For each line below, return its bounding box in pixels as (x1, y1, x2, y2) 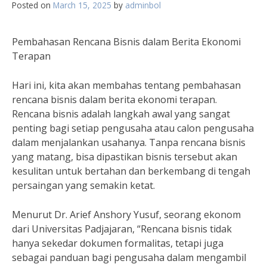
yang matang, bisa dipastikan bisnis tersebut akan (12, 150, 237, 163)
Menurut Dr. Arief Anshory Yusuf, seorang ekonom (12, 208, 241, 221)
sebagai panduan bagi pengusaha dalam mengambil (12, 251, 246, 264)
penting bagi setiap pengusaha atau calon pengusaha (12, 122, 254, 135)
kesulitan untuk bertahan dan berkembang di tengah (12, 164, 250, 178)
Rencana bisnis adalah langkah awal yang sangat (12, 107, 230, 120)
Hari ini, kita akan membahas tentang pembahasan (12, 79, 241, 92)
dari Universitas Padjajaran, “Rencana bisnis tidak (12, 222, 232, 235)
